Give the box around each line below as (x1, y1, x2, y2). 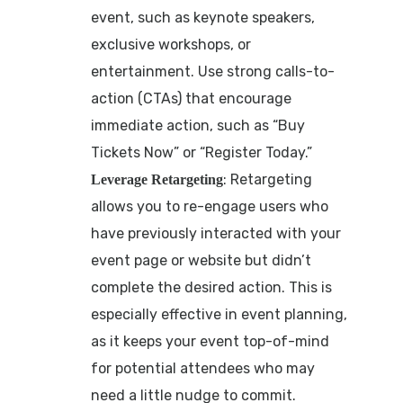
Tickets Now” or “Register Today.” (90, 143, 312, 161)
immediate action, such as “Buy (90, 116, 305, 134)
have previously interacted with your (90, 224, 341, 242)
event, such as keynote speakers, (90, 8, 315, 26)
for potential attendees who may (90, 359, 315, 377)
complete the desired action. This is (90, 278, 332, 296)
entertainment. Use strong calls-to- (90, 62, 335, 80)
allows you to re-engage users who (90, 197, 328, 215)
